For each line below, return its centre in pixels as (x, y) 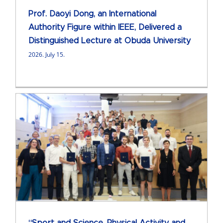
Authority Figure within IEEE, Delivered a (105, 28)
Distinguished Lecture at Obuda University (110, 41)
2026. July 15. (47, 55)
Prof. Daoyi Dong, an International (92, 14)
